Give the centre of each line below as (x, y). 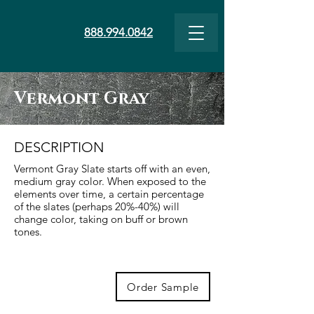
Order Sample (163, 287)
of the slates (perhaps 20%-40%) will (97, 206)
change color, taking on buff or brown (101, 219)
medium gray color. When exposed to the (110, 181)
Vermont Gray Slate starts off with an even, (112, 169)
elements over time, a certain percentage (109, 194)
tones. (28, 232)
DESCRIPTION (59, 147)
